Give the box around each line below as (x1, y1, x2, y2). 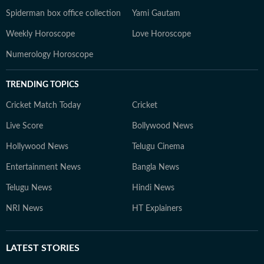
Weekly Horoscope (6, 30, 75, 38)
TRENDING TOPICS (6, 81, 79, 89)
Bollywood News (132, 122, 193, 130)
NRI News (6, 204, 43, 213)
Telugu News (6, 184, 52, 192)
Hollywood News (6, 143, 68, 151)
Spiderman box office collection (6, 9, 121, 18)
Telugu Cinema (132, 143, 184, 151)
